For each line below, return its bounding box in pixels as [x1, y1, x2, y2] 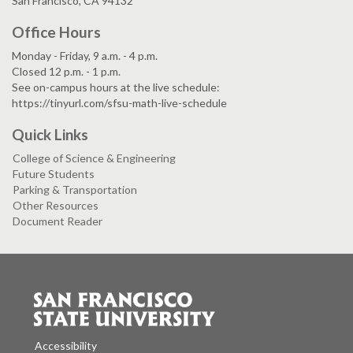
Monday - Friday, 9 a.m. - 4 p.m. [12, 49, 158, 63]
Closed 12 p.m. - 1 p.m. [12, 65, 121, 79]
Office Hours [12, 23, 101, 42]
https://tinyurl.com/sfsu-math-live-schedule [12, 96, 227, 110]
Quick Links [12, 125, 88, 144]
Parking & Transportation [13, 183, 137, 197]
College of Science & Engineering [13, 151, 176, 165]
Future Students [13, 167, 95, 181]
